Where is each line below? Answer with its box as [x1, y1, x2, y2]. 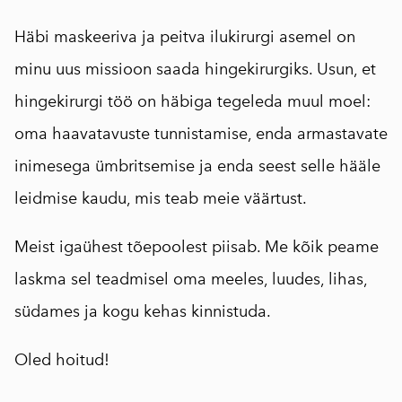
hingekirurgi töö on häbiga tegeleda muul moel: [14, 91, 371, 111]
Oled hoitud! [14, 349, 109, 370]
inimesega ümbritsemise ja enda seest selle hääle [14, 155, 380, 176]
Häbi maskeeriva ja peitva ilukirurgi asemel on [14, 26, 355, 47]
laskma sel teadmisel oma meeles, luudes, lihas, [14, 268, 367, 289]
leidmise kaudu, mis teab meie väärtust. [14, 188, 307, 208]
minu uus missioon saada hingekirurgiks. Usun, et [14, 58, 376, 79]
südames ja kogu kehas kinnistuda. [14, 301, 271, 321]
